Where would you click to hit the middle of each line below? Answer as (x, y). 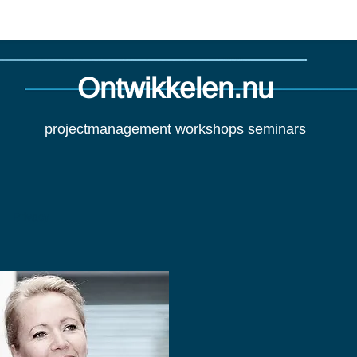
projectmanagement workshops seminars (175, 129)
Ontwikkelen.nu (175, 88)
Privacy (31, 217)
